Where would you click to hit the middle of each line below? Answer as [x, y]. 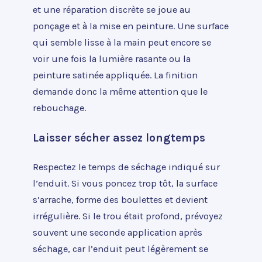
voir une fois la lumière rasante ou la [112, 59]
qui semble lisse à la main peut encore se [122, 43]
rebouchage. [59, 108]
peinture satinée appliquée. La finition [115, 75]
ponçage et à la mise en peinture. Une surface [131, 26]
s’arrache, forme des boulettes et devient [120, 199]
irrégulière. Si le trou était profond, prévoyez [128, 216]
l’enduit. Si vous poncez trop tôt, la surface [125, 183]
